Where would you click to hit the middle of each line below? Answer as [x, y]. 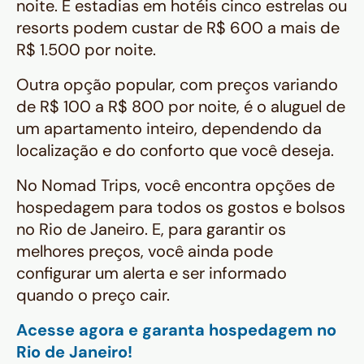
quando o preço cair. [93, 295]
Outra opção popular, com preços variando [177, 85]
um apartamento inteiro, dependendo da [169, 129]
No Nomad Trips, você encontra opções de [175, 186]
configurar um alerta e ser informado [152, 273]
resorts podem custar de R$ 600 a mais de [178, 28]
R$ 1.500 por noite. [86, 50]
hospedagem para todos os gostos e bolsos [181, 208]
